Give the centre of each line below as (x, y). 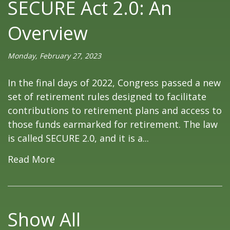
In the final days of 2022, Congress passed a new (114, 82)
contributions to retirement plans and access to (115, 110)
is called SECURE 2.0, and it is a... (78, 138)
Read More (31, 159)
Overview (48, 33)
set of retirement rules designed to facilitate (107, 96)
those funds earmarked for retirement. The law (113, 124)
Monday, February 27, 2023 (54, 55)
